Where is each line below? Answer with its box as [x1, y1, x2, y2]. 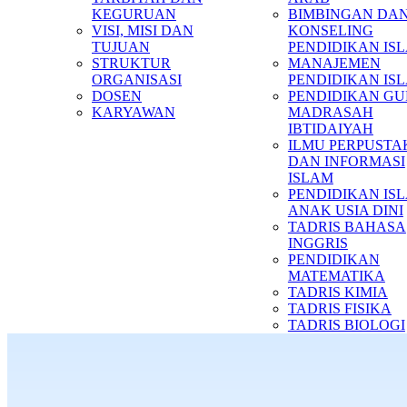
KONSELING [287, 23, 373, 38]
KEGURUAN [92, 6, 176, 22]
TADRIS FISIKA [287, 301, 392, 316]
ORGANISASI [92, 72, 182, 87]
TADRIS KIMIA [287, 284, 388, 300]
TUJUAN [92, 39, 150, 55]
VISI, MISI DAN [92, 23, 194, 38]
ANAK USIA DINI [287, 203, 403, 218]
